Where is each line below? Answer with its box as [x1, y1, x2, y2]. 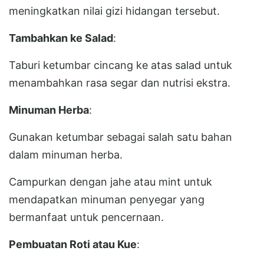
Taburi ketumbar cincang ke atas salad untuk [9, 58, 232, 71]
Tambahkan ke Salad [9, 31, 113, 44]
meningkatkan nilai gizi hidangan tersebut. [9, 4, 220, 17]
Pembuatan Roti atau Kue [9, 237, 137, 250]
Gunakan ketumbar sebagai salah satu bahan [9, 130, 232, 143]
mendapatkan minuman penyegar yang [9, 193, 204, 206]
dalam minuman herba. [9, 148, 123, 161]
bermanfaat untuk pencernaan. [9, 210, 164, 223]
